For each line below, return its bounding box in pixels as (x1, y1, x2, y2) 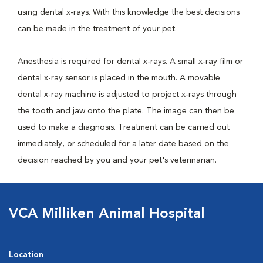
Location (9, 251, 43, 259)
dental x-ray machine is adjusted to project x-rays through (18, 90, 237, 99)
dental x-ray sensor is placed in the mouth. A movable (18, 74, 220, 82)
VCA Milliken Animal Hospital (9, 207, 205, 221)
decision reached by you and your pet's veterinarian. (18, 156, 217, 164)
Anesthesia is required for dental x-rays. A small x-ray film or (18, 58, 243, 66)
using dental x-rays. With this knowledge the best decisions (18, 8, 240, 16)
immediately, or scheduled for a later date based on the (18, 140, 229, 148)
